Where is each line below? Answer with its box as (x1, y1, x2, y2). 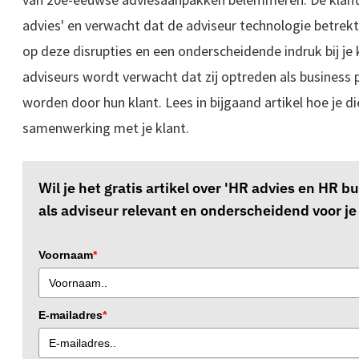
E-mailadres (38, 309, 103, 322)
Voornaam (38, 248, 93, 262)
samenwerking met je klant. (22, 119, 189, 138)
